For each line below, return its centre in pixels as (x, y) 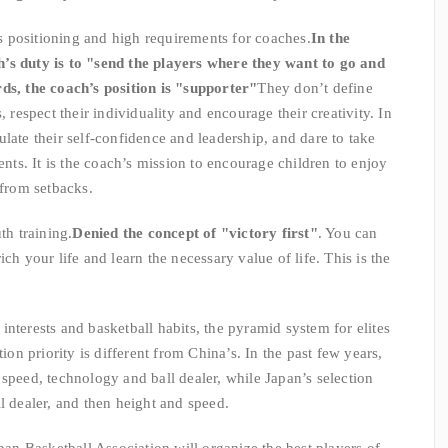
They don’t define (315, 88)
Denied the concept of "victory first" (195, 233)
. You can (347, 233)
